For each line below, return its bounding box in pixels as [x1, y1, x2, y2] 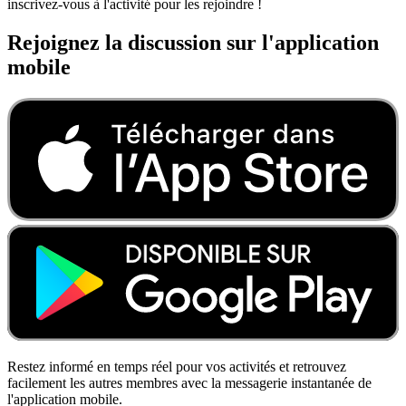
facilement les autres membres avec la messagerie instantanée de [7, 375, 372, 391]
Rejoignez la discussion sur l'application [7, 30, 379, 54]
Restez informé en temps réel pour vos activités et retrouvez [7, 359, 346, 375]
